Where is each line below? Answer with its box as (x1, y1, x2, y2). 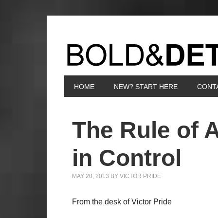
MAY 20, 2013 (72, 173, 109, 180)
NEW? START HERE (114, 83, 178, 91)
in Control (72, 145, 182, 171)
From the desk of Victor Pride (72, 198, 172, 206)
